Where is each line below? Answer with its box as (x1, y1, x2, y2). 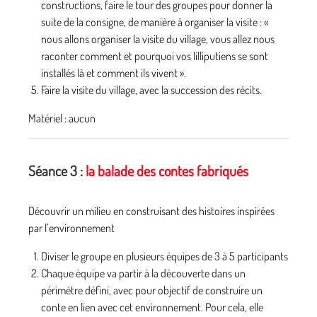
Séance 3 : (28, 161, 86, 180)
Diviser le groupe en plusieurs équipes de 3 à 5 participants (41, 249, 288, 263)
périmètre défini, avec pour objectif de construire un (41, 283, 263, 297)
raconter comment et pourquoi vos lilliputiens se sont (41, 49, 268, 63)
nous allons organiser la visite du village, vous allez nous (41, 32, 275, 46)
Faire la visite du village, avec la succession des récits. (41, 83, 262, 97)
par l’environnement (28, 221, 117, 235)
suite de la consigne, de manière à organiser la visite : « (41, 15, 268, 29)
